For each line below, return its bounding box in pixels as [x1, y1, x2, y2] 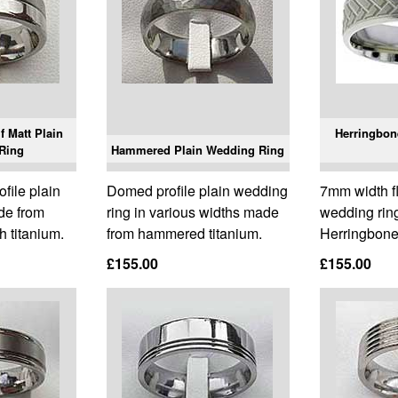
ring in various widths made [106, 202, 279, 223]
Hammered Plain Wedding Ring [111, 141, 285, 159]
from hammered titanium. [106, 223, 262, 244]
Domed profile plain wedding [106, 180, 288, 202]
